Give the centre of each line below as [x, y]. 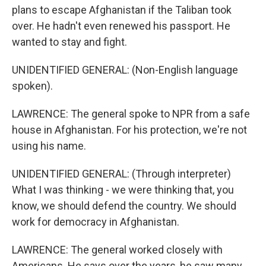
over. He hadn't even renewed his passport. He [121, 26]
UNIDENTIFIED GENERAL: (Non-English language [125, 70]
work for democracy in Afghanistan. [96, 222]
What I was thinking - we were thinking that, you [123, 190]
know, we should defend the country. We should [124, 206]
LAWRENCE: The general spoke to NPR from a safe [131, 114]
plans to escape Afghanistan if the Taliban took [122, 10]
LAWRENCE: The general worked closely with [117, 250]
